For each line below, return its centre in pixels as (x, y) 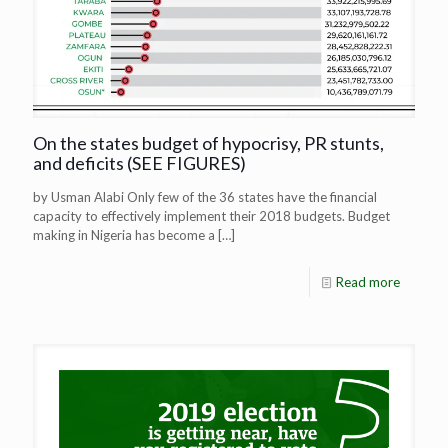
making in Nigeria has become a (124, 234)
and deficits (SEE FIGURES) (139, 162)
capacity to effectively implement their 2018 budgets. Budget (211, 215)
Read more (368, 281)
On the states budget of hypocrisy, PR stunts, (208, 142)
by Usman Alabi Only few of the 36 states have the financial (205, 196)
